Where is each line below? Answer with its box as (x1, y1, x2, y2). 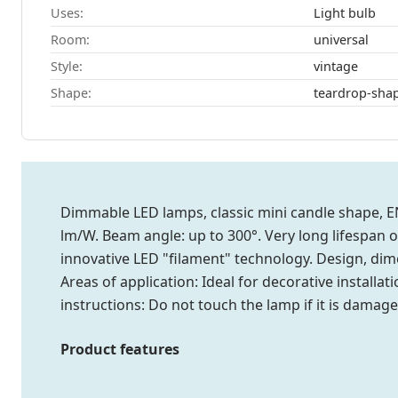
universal (313, 31, 369, 49)
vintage (313, 58, 358, 76)
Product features (60, 339, 179, 360)
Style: (51, 58, 83, 76)
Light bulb (313, 4, 376, 22)
